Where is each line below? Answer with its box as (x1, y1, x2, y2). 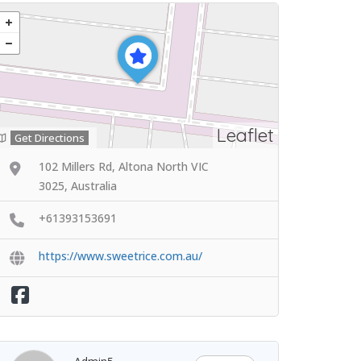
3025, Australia (39, 178, 117, 193)
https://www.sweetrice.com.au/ (39, 247, 202, 263)
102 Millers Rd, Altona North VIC (39, 159, 209, 174)
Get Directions (15, 131, 85, 145)
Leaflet (217, 123, 274, 147)
